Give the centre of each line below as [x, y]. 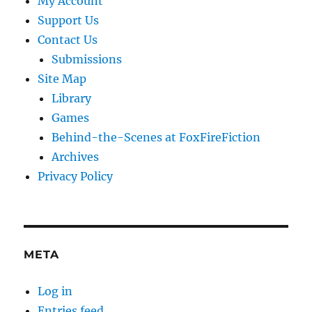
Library [72, 99]
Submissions [87, 60]
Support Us [69, 21]
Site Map [62, 79]
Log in [55, 291]
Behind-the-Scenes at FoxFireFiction [156, 138]
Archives [76, 157]
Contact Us [68, 40]
